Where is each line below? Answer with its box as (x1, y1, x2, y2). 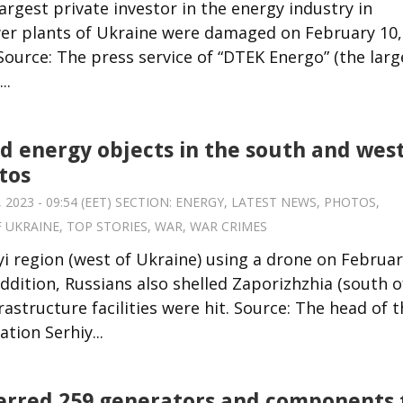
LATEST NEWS (231, 193, 317, 210)
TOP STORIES (67, 217, 148, 235)
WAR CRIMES (190, 217, 267, 235)
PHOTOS (324, 193, 376, 210)
